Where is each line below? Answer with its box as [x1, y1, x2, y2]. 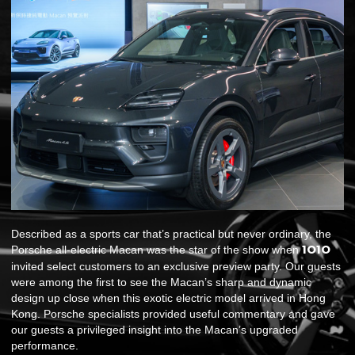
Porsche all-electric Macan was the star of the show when [11, 243, 302, 257]
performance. [11, 339, 78, 353]
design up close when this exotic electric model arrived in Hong [11, 292, 326, 305]
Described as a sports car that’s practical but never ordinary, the [11, 227, 331, 241]
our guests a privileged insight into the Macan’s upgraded [11, 323, 298, 337]
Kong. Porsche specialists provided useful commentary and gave [11, 307, 335, 321]
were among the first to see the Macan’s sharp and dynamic [11, 276, 311, 289]
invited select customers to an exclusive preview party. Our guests [11, 260, 341, 273]
